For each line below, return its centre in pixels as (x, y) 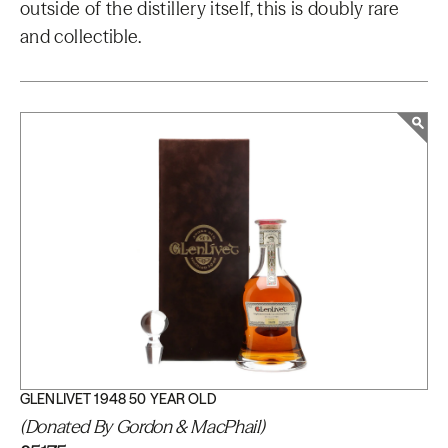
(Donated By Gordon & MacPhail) (142, 426)
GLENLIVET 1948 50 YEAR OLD (118, 399)
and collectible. (81, 36)
